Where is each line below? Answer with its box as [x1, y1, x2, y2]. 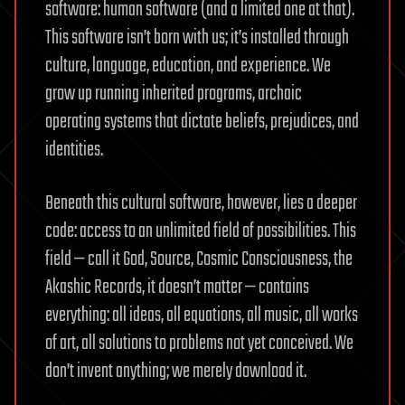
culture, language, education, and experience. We [45, 50, 331, 81]
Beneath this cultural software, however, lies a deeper [45, 187, 357, 219]
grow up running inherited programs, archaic [45, 78, 302, 109]
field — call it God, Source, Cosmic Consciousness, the [45, 243, 353, 275]
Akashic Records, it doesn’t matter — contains [45, 271, 309, 303]
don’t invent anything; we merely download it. [45, 355, 306, 387]
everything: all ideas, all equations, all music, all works [45, 299, 358, 331]
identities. [45, 134, 103, 165]
